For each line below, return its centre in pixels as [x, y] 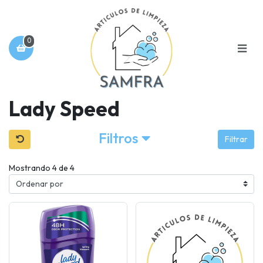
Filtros [120, 137]
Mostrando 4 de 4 [42, 168]
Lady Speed [64, 109]
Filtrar [236, 139]
